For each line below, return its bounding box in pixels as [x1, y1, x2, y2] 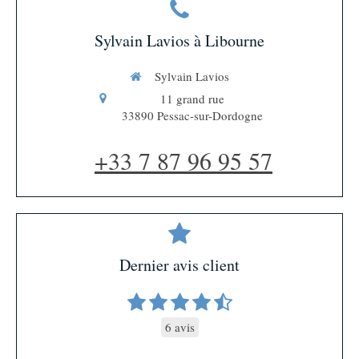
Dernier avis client [119, 253, 240, 276]
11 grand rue [159, 90, 224, 107]
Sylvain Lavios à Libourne [95, 30, 264, 52]
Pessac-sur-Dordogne [156, 107, 263, 123]
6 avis [164, 318, 195, 335]
